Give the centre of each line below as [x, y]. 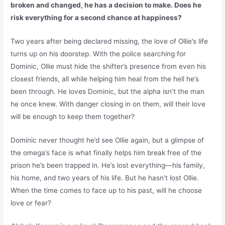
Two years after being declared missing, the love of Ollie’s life [109, 41]
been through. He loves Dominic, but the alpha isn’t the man [108, 91]
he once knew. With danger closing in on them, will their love [108, 104]
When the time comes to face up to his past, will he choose [106, 190]
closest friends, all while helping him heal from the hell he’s [105, 79]
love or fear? [31, 203]
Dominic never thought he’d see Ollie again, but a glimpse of [107, 140]
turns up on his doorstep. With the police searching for [98, 53]
